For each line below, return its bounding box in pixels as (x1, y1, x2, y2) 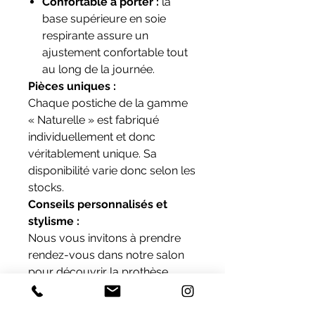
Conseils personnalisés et (28, 198, 167, 212)
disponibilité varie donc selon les (28, 164, 195, 178)
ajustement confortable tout (42, 46, 188, 60)
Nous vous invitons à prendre (28, 231, 181, 245)
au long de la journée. (42, 63, 155, 77)
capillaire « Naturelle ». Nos (28, 282, 169, 296)
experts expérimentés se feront (28, 299, 188, 313)
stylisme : (28, 214, 79, 229)
